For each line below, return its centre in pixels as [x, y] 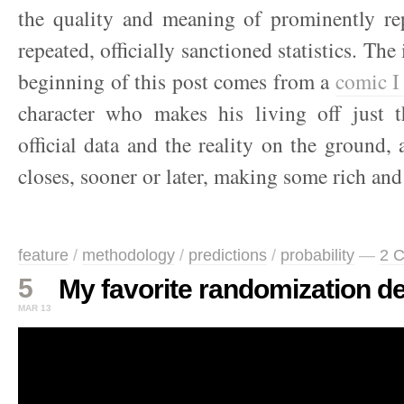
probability [317, 255]
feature [43, 255]
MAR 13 [35, 308]
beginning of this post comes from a [177, 81]
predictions [228, 255]
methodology [129, 255]
